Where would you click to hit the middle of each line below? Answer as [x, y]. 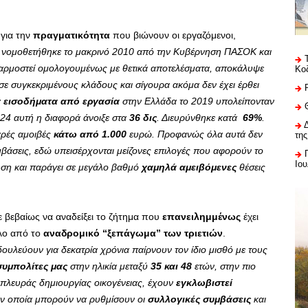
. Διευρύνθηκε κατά [200, 118]
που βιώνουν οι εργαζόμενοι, [173, 35]
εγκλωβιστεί [204, 283]
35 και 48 [171, 266]
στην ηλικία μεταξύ [109, 266]
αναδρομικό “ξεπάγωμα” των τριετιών [133, 233]
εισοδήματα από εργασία [62, 101]
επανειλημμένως [201, 217]
